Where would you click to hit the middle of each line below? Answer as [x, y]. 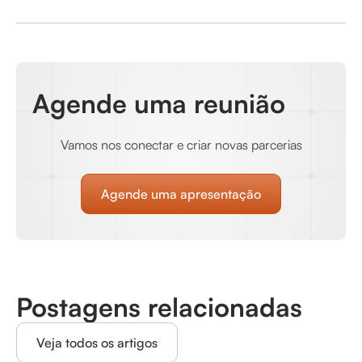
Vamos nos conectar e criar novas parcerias [181, 145]
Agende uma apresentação [181, 194]
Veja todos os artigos [97, 343]
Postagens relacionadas [159, 307]
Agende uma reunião [159, 103]
